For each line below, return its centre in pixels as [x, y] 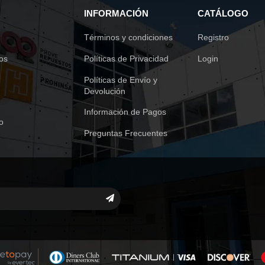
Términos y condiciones [128, 37]
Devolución [104, 91]
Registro [214, 37]
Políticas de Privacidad [126, 58]
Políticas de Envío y [120, 80]
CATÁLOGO [223, 14]
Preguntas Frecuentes [125, 133]
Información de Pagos [125, 112]
